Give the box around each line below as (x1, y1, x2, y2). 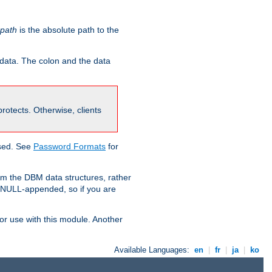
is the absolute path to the (17, 25, 119, 35)
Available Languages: (114, 245, 192, 255)
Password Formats (33, 141, 106, 152)
